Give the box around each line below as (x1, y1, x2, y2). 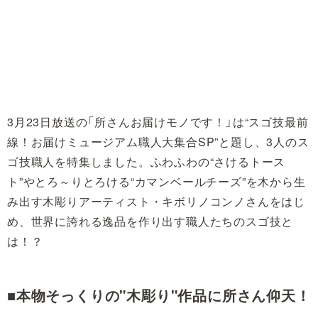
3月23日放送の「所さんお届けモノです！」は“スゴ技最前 (7, 114, 309, 131)
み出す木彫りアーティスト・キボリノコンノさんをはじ (7, 193, 305, 210)
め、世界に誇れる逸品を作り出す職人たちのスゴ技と (7, 213, 294, 230)
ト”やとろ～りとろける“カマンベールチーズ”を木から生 (7, 173, 306, 190)
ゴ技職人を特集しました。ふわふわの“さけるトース (7, 153, 286, 170)
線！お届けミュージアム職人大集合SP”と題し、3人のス (7, 133, 309, 150)
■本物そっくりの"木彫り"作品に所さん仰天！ (7, 285, 311, 306)
